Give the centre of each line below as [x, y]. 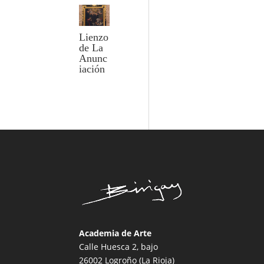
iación [92, 69]
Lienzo [94, 37]
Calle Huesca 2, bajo [119, 246]
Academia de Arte [115, 233]
